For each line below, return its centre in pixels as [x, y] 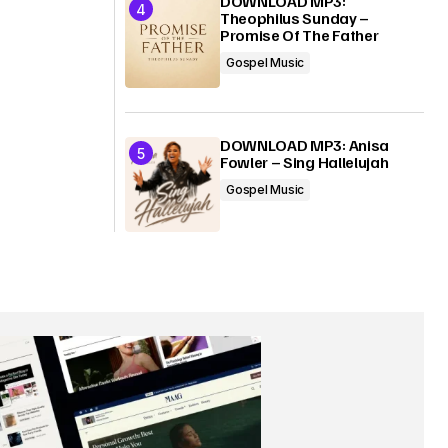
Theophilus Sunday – [294, 18]
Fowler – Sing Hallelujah [304, 162]
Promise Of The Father [299, 35]
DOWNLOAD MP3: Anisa [304, 145]
